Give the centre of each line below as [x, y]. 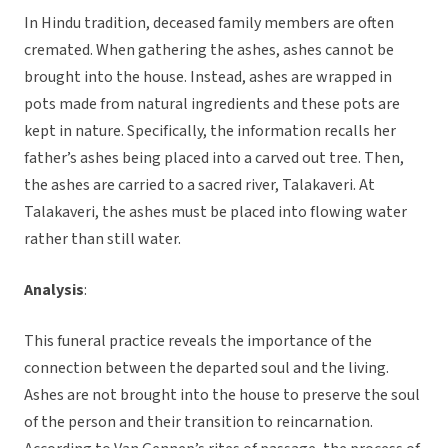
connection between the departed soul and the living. [206, 368]
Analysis [54, 290]
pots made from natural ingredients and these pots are [212, 104]
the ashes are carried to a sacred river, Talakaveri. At [199, 185]
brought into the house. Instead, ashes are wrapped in [208, 77]
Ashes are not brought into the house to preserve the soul [222, 395]
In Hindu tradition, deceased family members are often [209, 23]
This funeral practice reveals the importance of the [198, 341]
